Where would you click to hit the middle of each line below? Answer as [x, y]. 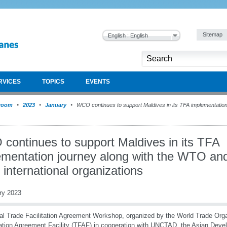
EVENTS [98, 82]
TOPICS [53, 82]
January [56, 105]
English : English [128, 35]
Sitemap [213, 34]
